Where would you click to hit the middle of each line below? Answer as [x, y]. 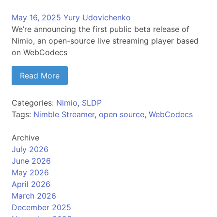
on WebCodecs [39, 52]
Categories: [34, 103]
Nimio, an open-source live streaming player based [105, 41]
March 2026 [34, 196]
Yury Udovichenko [97, 17]
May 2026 [30, 172]
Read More [40, 76]
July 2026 [30, 149]
